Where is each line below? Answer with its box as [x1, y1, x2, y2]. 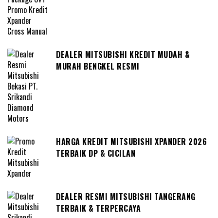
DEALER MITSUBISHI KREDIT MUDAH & [56, 49, 190, 61]
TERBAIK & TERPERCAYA [56, 202, 141, 215]
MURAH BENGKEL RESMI [56, 60, 140, 73]
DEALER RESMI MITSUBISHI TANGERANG [56, 191, 196, 203]
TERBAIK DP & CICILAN [56, 147, 135, 160]
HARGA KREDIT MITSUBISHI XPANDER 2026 [56, 136, 207, 148]
